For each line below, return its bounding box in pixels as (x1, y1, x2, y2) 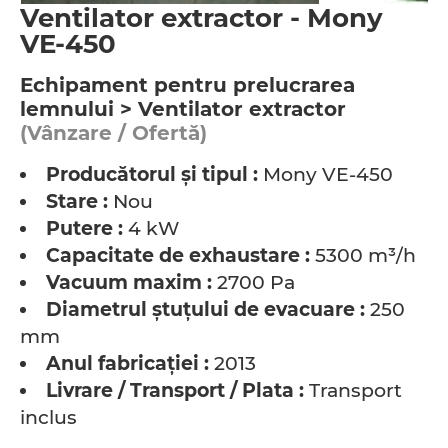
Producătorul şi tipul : (46, 163, 258, 186)
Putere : (46, 217, 123, 240)
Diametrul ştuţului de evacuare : (46, 298, 365, 321)
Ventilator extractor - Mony (20, 2, 383, 34)
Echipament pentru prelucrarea (20, 73, 355, 97)
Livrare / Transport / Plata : (46, 379, 304, 402)
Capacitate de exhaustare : (46, 244, 310, 267)
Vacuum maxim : (46, 271, 212, 294)
